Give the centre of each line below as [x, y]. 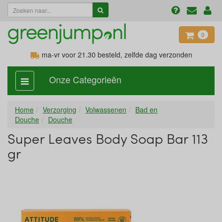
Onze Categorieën [85, 79]
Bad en [146, 110]
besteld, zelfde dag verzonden [144, 55]
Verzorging [59, 110]
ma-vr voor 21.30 [67, 55]
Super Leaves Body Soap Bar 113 [108, 138]
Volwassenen [106, 110]
